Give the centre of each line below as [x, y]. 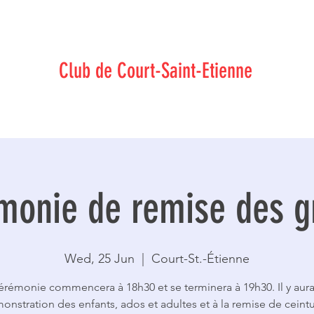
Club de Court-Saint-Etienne [156, 71]
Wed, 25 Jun [100, 259]
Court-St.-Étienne [200, 259]
